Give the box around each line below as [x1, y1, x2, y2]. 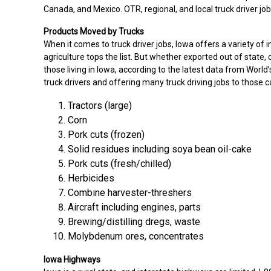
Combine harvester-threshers [68, 186, 192, 198]
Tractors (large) [68, 99, 132, 111]
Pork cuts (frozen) [68, 128, 145, 140]
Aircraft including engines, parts [68, 201, 201, 213]
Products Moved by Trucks [44, 26, 144, 36]
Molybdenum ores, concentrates [68, 230, 204, 242]
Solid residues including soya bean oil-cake [68, 143, 252, 155]
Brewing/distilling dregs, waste [68, 215, 200, 227]
